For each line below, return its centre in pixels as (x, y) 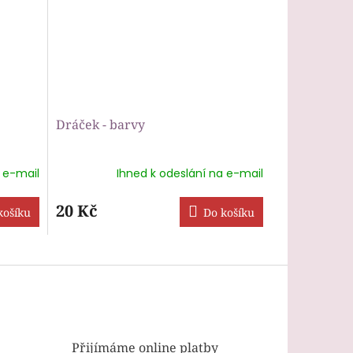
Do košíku (229, 212)
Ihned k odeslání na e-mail (190, 174)
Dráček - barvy (100, 124)
